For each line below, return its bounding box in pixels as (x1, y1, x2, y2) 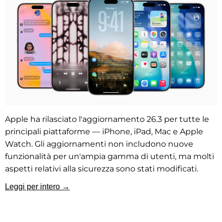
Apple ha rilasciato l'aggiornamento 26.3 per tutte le (5, 114, 209, 124)
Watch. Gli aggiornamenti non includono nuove (5, 139, 193, 149)
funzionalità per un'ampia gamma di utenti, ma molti (5, 151, 214, 161)
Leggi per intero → (5, 182, 70, 191)
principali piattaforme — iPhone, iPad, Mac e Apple (5, 126, 203, 136)
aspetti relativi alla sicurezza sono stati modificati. (5, 164, 198, 173)
